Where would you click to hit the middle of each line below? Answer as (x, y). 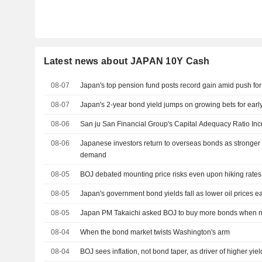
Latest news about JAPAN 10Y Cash (127, 61)
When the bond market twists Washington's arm (155, 232)
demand (94, 155)
